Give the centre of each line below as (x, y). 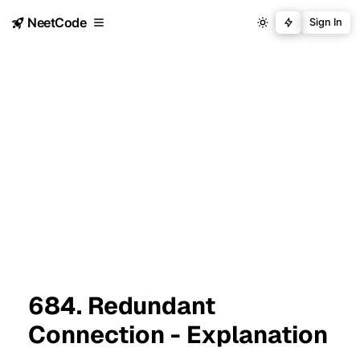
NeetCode (57, 22)
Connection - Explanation (178, 334)
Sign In (326, 22)
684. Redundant (122, 305)
